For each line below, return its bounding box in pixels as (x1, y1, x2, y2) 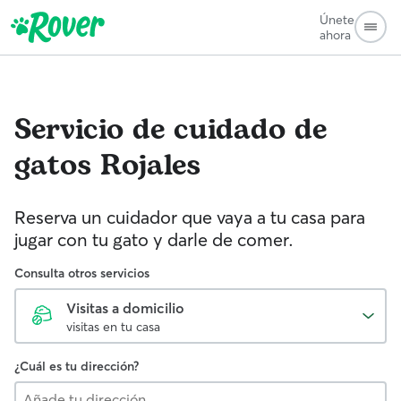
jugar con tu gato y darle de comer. (14, 228, 294, 251)
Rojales (100, 144, 200, 188)
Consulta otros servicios (14, 265, 149, 281)
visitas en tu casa (66, 319, 160, 335)
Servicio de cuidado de (14, 108, 327, 152)
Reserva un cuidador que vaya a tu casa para (14, 206, 365, 228)
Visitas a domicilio (66, 299, 184, 317)
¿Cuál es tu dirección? (14, 358, 139, 374)
